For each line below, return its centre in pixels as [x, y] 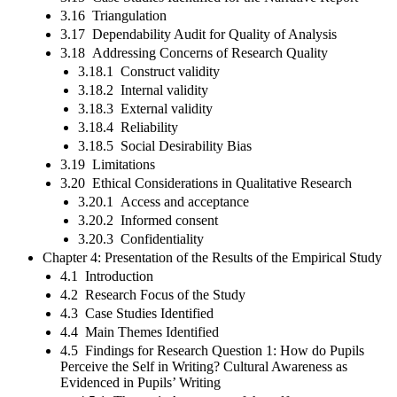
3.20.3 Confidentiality [141, 238]
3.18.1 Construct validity [149, 71]
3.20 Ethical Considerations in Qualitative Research [206, 183]
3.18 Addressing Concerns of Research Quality [194, 52]
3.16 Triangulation [113, 15]
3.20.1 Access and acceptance [163, 201]
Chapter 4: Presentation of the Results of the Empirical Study [212, 257]
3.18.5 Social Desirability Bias [165, 145]
